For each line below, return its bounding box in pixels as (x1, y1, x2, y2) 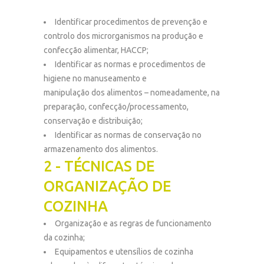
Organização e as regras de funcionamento (55, 219, 212, 228)
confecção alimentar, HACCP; (44, 45, 148, 55)
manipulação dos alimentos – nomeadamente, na (44, 88, 220, 97)
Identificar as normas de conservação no (55, 130, 202, 140)
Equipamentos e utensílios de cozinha (55, 247, 193, 256)
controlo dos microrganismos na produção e (44, 31, 203, 41)
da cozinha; (44, 233, 85, 242)
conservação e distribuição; (44, 116, 143, 126)
